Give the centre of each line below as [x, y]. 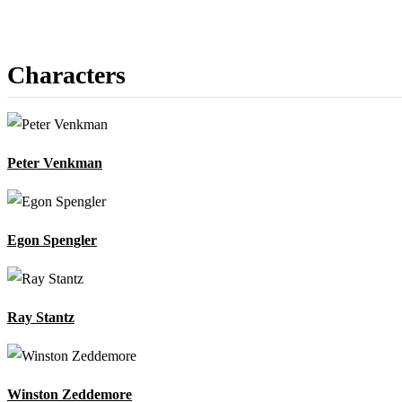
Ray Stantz [41, 318]
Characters [66, 75]
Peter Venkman [55, 163]
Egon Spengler [52, 240]
